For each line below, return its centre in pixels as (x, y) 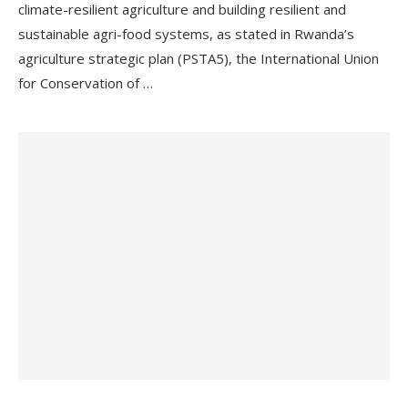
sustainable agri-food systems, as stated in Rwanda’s (186, 34)
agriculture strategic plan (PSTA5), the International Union (199, 58)
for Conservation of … (86, 83)
